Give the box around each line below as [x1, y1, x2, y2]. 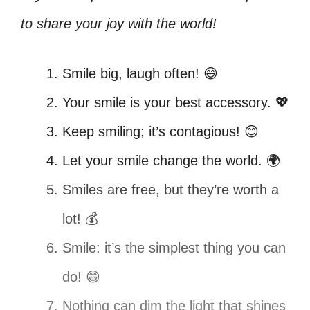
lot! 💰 [62, 211, 98, 226]
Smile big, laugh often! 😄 [62, 66, 218, 81]
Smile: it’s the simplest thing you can [62, 240, 286, 255]
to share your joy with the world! [21, 16, 217, 31]
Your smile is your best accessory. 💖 [62, 95, 289, 110]
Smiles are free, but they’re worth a [62, 182, 279, 197]
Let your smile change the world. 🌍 [62, 153, 280, 168]
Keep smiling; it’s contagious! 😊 [62, 124, 259, 139]
